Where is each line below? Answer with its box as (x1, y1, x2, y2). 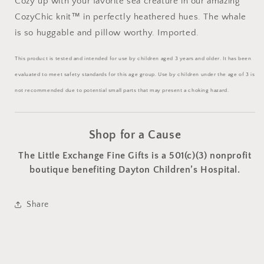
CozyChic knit (15, 12, 71, 22)
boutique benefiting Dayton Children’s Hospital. (29, 164, 240, 176)
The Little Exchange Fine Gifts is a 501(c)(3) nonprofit (18, 150, 252, 161)
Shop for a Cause (88, 128, 181, 142)
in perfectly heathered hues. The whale (80, 12, 246, 22)
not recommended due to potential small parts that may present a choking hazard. (15, 88, 229, 94)
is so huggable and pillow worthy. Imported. (15, 28, 199, 38)
